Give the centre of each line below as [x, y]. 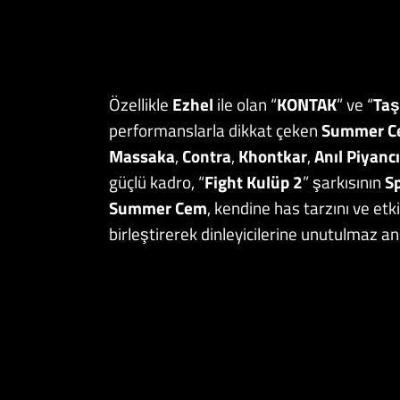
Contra [207, 155]
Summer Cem [158, 207]
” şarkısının [344, 181]
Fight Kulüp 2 [254, 181]
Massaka [142, 155]
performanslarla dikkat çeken [213, 129]
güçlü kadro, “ [157, 181]
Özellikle [141, 104]
